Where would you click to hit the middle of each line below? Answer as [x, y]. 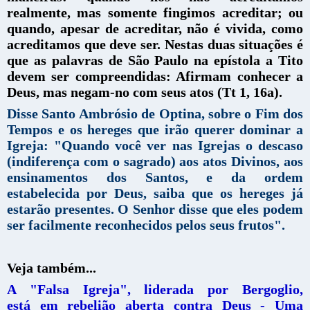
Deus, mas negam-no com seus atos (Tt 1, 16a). [145, 92]
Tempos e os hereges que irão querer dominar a [155, 129]
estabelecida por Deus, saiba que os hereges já [155, 193]
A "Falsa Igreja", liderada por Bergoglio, [155, 289]
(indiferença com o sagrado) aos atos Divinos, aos [155, 161]
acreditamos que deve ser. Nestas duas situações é [155, 44]
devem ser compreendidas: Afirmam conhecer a [155, 76]
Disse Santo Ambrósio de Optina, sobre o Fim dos [155, 113]
